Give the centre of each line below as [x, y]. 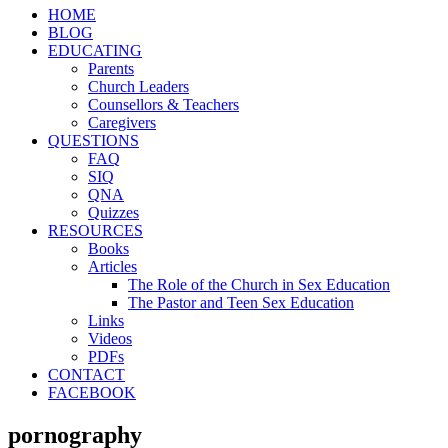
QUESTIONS [93, 140]
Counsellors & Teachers [163, 104]
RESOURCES [95, 230]
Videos [110, 338]
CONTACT [86, 374]
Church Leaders [138, 86]
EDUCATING [95, 50]
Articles [112, 266]
